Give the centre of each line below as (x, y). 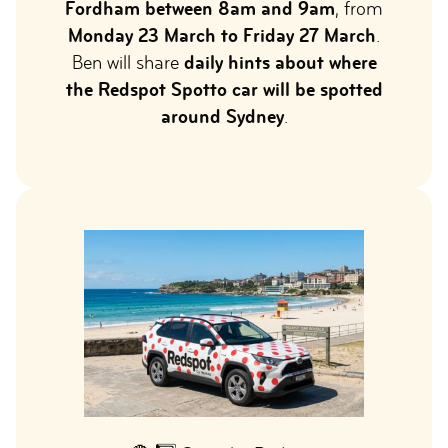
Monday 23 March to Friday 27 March (222, 35)
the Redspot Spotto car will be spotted (224, 89)
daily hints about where (280, 62)
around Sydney (222, 116)
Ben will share (127, 62)
